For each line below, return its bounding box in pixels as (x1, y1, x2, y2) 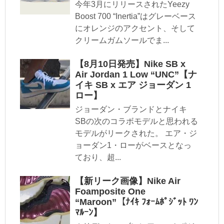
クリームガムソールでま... (75, 36, 169, 45)
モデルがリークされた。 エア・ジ (75, 129, 197, 138)
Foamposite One (75, 186, 145, 197)
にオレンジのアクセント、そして (75, 24, 195, 33)
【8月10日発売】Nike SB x (75, 59, 185, 69)
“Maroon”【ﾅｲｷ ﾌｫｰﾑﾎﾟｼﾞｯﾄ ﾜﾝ (75, 197, 198, 207)
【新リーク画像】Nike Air (75, 176, 180, 186)
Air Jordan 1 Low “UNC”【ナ (75, 69, 197, 80)
